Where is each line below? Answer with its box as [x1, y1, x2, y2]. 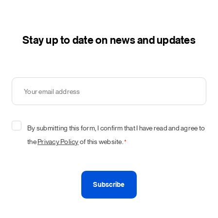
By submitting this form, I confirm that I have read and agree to [27, 123, 205, 132]
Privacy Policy [37, 136, 79, 145]
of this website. [78, 136, 124, 145]
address [11, 100, 40, 111]
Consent [11, 120, 41, 131]
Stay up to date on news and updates [22, 33, 196, 47]
